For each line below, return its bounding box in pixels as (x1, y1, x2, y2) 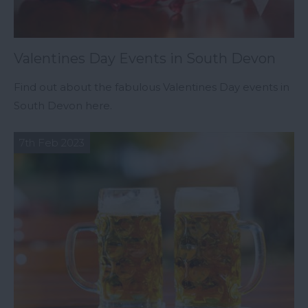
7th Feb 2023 (19, 135, 85, 149)
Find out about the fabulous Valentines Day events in (14, 80, 289, 93)
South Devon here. (14, 98, 112, 112)
